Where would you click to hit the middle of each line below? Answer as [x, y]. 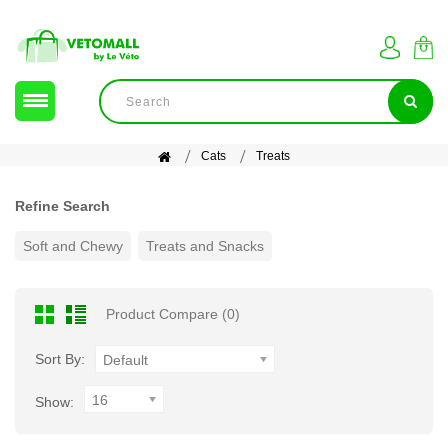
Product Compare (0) [173, 313]
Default [125, 359]
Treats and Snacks [205, 245]
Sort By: [60, 358]
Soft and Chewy [73, 245]
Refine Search [62, 205]
